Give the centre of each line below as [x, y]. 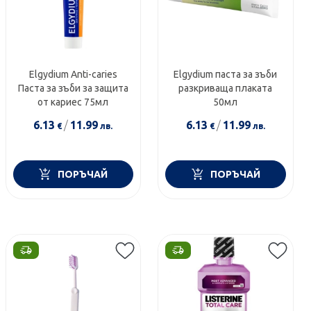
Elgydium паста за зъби [226, 74]
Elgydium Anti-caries [73, 74]
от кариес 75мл [73, 102]
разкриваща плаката [226, 88]
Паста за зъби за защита [73, 88]
